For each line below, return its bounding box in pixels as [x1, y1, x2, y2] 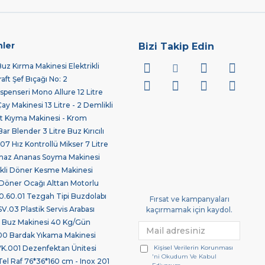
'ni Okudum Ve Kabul [152, 252, 216, 260]
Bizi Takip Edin [138, 41, 214, 53]
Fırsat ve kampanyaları [149, 194, 230, 203]
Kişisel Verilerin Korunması [154, 243, 233, 251]
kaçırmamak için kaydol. [146, 205, 232, 214]
